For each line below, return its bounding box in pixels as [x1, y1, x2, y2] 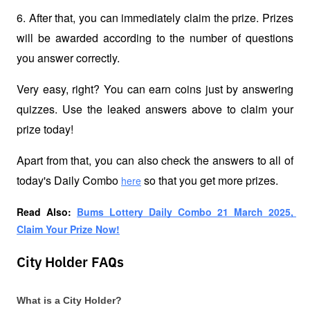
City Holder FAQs [17, 256, 124, 271]
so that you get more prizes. [141, 172, 278, 189]
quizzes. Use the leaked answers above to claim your [17, 101, 293, 118]
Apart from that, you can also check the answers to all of [17, 152, 293, 169]
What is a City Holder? [17, 294, 122, 306]
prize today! [17, 121, 73, 138]
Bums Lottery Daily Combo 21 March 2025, [77, 205, 293, 219]
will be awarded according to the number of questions [17, 30, 293, 46]
